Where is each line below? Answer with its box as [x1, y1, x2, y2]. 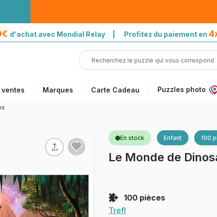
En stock [120, 134, 144, 141]
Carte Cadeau [91, 86, 139, 94]
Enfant [164, 134, 182, 141]
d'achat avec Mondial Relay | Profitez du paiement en [10, 30, 209, 38]
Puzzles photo [157, 85, 206, 93]
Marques [43, 86, 73, 94]
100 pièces [124, 193, 165, 202]
